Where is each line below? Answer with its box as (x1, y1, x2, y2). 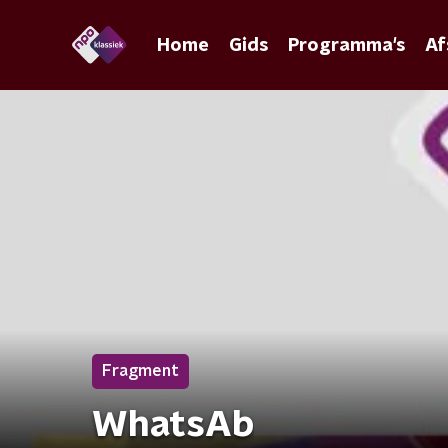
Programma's (288, 36, 406, 55)
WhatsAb (92, 407, 254, 443)
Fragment (102, 363, 179, 379)
